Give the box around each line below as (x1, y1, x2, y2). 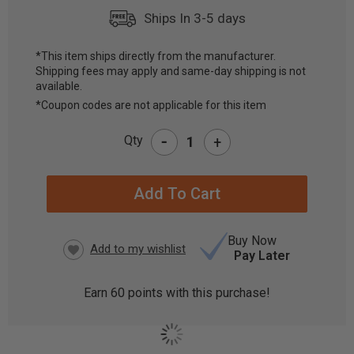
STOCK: (16, 87, 58, 101)
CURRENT (16, 70, 71, 84)
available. (36, 80, 82, 92)
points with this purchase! (125, 285, 270, 300)
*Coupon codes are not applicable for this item (36, 99, 266, 111)
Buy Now (228, 233, 277, 248)
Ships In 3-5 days (144, 10, 246, 27)
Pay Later (234, 248, 290, 263)
